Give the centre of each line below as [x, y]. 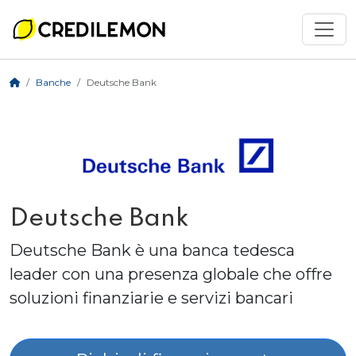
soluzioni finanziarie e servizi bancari [151, 298]
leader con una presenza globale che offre [171, 274]
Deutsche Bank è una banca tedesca [152, 250]
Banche [53, 82]
